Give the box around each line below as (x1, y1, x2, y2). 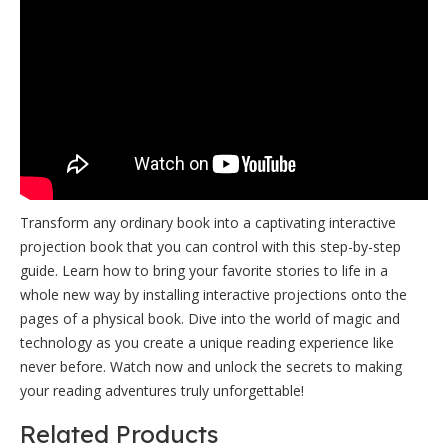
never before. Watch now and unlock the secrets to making (20, 357, 402, 376)
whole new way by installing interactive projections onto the (20, 285, 407, 304)
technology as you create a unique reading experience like (20, 333, 394, 352)
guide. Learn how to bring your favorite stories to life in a (20, 261, 388, 280)
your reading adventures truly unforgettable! (20, 381, 304, 400)
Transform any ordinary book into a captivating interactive (20, 213, 396, 232)
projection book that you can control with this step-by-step (20, 237, 401, 256)
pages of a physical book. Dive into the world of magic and (20, 309, 400, 328)
